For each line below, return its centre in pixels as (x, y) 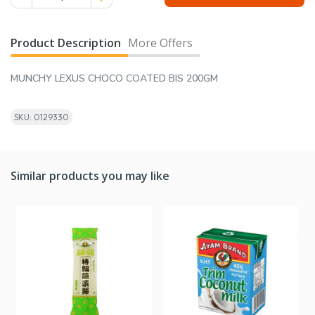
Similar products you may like (90, 176)
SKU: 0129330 (41, 117)
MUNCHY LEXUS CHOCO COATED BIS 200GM (114, 79)
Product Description (66, 43)
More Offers (160, 43)
